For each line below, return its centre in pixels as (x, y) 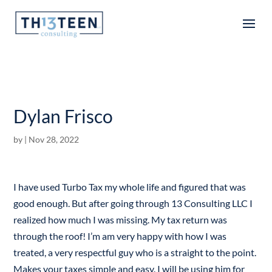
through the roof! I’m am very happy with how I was (120, 236)
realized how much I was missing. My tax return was (121, 219)
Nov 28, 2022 (54, 139)
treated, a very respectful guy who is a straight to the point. (135, 252)
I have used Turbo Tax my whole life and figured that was (130, 187)
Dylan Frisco (63, 116)
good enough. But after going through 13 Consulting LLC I (133, 203)
